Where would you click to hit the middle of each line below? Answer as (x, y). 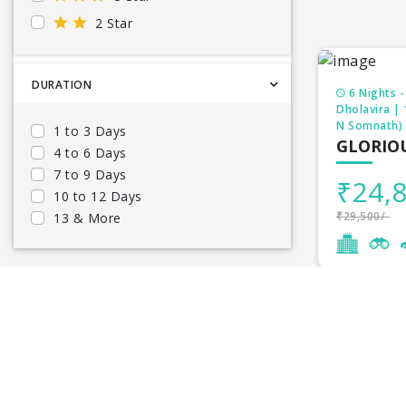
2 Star (114, 23)
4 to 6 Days (90, 153)
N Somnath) (369, 125)
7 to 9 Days (90, 174)
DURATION (62, 85)
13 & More (87, 218)
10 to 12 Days (98, 196)
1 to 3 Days (90, 131)
